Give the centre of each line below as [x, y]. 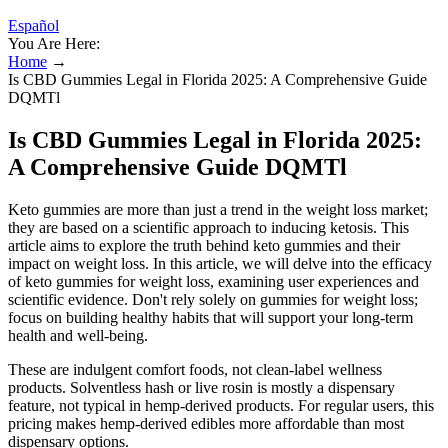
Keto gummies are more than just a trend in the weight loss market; [218, 209]
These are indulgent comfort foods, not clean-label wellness [195, 369]
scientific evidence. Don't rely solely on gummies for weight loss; [213, 299]
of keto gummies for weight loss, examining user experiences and [213, 281]
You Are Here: [54, 43]
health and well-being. [78, 335]
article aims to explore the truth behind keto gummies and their [204, 245]
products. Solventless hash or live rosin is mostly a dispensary [201, 387]
